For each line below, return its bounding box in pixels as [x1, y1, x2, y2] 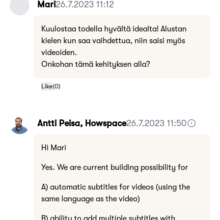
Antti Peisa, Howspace [37, 118, 126, 128]
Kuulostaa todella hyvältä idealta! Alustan [41, 25, 187, 33]
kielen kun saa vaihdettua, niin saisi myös [41, 36, 185, 45]
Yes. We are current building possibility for [41, 163, 188, 172]
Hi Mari [41, 143, 66, 152]
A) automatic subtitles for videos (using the [41, 183, 190, 192]
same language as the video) [41, 194, 140, 203]
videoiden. [41, 48, 79, 57]
